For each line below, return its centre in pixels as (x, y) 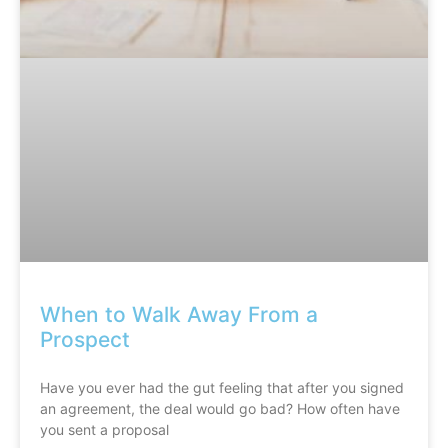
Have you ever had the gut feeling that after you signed (222, 388)
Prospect (85, 340)
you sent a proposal (104, 430)
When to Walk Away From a (179, 315)
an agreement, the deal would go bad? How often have (220, 409)
